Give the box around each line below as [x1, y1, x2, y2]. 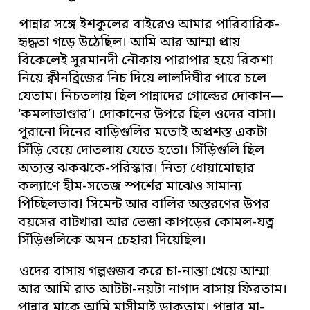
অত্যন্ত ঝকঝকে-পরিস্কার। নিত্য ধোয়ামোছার [18, 160, 255, 178]
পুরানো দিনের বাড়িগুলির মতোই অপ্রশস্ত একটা [18, 124, 268, 142]
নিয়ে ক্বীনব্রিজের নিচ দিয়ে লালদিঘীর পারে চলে [18, 70, 267, 88]
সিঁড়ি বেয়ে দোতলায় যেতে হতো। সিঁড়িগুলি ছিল [18, 142, 265, 160]
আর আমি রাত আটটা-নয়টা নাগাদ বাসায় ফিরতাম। [18, 281, 288, 299]
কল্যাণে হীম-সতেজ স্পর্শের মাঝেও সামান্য [18, 178, 243, 196]
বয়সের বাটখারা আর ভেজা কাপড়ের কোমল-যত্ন [18, 214, 275, 232]
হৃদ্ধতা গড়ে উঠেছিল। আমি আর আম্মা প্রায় [18, 34, 241, 52]
